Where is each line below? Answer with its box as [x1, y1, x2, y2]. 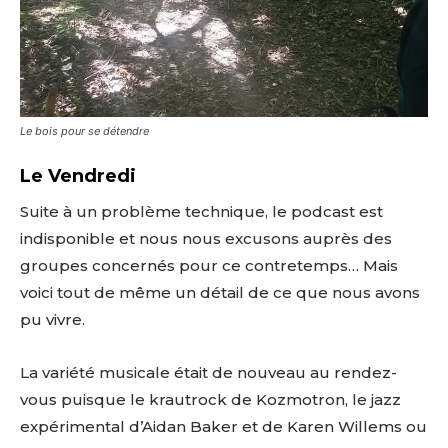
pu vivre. [20, 309, 85, 329]
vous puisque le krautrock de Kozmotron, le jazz [20, 389, 401, 409]
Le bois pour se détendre [20, 123, 149, 138]
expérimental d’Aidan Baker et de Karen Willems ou [20, 416, 427, 436]
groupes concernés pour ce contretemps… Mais [20, 255, 398, 275]
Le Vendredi [20, 164, 136, 187]
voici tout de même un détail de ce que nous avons [20, 282, 420, 302]
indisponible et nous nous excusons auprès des [20, 228, 392, 248]
